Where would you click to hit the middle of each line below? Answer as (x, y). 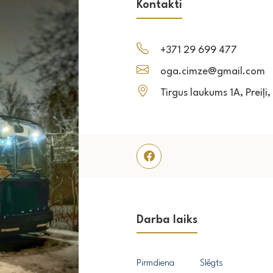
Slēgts (211, 264)
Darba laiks (167, 220)
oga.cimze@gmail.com (213, 71)
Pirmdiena (155, 264)
